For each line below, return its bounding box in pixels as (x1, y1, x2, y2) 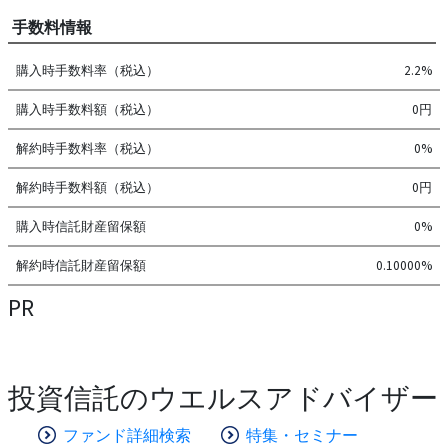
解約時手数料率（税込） (16, 139, 159, 157)
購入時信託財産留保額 (16, 217, 146, 235)
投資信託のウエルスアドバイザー (7, 379, 438, 416)
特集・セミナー (245, 424, 358, 445)
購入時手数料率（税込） (16, 61, 159, 79)
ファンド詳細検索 (62, 424, 191, 445)
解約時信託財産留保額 (16, 256, 146, 274)
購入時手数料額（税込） (16, 100, 159, 118)
